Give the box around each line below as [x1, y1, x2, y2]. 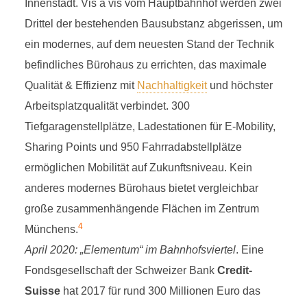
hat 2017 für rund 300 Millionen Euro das [60, 285, 260, 297]
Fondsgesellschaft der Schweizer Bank [24, 265, 217, 276]
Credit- [217, 265, 252, 276]
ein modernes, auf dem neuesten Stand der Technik [24, 38, 274, 50]
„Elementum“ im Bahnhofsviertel [79, 244, 236, 256]
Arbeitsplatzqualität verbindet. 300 [24, 100, 190, 112]
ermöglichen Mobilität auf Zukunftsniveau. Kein [24, 162, 252, 173]
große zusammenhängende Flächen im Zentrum [24, 203, 259, 214]
